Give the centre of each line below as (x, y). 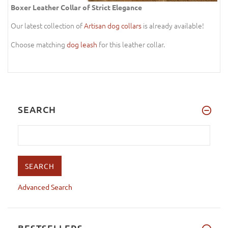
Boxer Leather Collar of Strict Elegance (76, 7)
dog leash (82, 44)
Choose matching (39, 44)
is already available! (173, 26)
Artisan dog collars (113, 26)
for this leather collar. (131, 44)
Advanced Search (45, 187)
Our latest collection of (47, 26)
